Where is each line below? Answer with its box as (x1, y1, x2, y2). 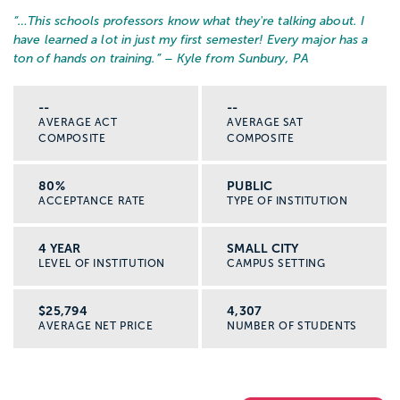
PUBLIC (227, 179, 273, 194)
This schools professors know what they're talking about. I (28, 14, 365, 29)
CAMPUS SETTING (227, 257, 326, 271)
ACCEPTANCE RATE (38, 195, 146, 208)
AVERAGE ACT (38, 116, 118, 129)
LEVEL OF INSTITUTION (38, 257, 165, 271)
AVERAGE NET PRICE (38, 320, 154, 333)
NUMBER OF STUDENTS (227, 320, 357, 333)
